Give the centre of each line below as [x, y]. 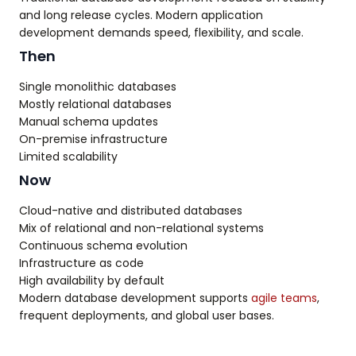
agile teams [284, 298]
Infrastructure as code [81, 263]
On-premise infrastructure [93, 139]
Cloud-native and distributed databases [131, 211]
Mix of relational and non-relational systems [141, 228]
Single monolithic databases [98, 87]
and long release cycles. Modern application [141, 15]
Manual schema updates [89, 122]
